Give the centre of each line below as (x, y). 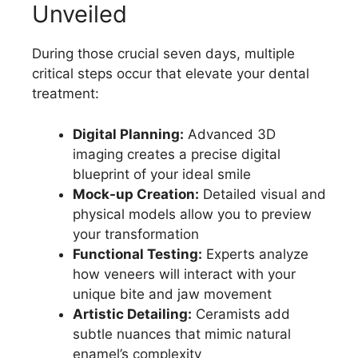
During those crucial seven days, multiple (163, 54)
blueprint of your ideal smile (162, 174)
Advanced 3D (230, 134)
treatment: (66, 94)
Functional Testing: (137, 254)
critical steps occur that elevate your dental (171, 74)
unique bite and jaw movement (172, 294)
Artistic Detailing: (132, 314)
